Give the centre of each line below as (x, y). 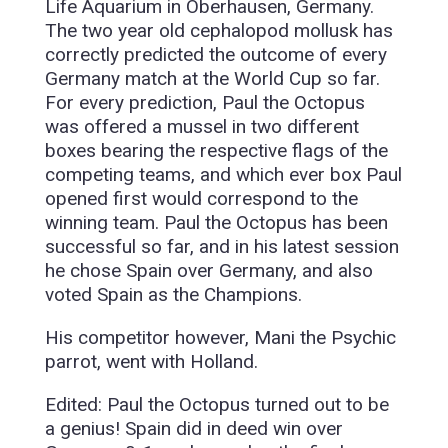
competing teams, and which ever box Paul (223, 175)
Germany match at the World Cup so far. (212, 79)
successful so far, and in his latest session (221, 247)
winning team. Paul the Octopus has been (216, 223)
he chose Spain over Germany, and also (208, 271)
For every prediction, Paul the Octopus (204, 103)
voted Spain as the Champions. (173, 295)
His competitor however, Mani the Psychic (220, 338)
